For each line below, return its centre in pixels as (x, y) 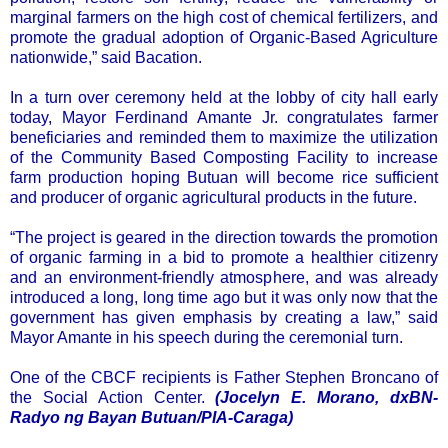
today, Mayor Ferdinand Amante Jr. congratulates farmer (224, 117)
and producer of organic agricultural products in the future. (213, 197)
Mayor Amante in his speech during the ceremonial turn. (206, 337)
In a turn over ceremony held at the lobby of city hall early (224, 97)
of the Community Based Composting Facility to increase (224, 157)
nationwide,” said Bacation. (106, 57)
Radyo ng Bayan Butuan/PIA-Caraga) (151, 417)
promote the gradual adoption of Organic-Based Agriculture (224, 37)
